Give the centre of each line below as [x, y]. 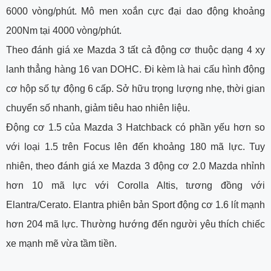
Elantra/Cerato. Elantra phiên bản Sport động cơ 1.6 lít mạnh [135, 204]
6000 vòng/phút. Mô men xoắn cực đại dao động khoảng [135, 11]
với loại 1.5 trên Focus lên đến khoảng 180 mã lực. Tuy [135, 146]
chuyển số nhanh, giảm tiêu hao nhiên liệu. [98, 108]
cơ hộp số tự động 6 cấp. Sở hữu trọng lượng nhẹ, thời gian [135, 88]
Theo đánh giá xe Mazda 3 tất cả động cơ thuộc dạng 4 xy [135, 50]
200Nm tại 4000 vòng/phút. [64, 30]
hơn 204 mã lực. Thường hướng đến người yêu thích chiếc [135, 224]
